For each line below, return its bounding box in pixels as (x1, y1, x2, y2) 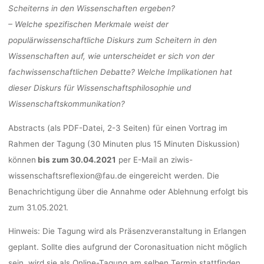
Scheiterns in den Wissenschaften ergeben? (8, 3, 175, 13)
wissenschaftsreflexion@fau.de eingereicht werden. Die (8, 170, 219, 180)
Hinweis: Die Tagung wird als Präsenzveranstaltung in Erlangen (8, 226, 246, 236)
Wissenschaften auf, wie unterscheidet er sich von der (8, 51, 214, 61)
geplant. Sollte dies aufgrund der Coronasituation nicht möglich (8, 242, 247, 252)
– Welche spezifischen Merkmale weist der (8, 19, 169, 29)
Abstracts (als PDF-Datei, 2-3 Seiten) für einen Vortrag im (8, 123, 227, 133)
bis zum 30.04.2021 (35, 154, 116, 164)
